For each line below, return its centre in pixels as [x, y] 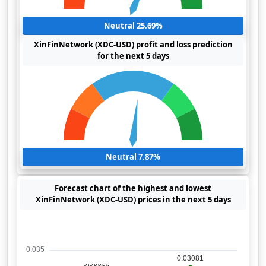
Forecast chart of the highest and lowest [133, 188]
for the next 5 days [133, 56]
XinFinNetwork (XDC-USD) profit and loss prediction [133, 45]
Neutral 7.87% [133, 157]
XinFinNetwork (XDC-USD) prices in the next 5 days [133, 199]
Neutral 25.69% [133, 26]
